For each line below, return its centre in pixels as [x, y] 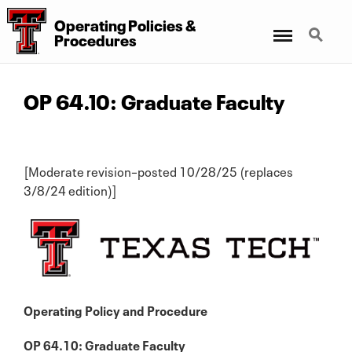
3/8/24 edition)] [70, 189]
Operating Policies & [125, 24]
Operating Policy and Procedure [115, 309]
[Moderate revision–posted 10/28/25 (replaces [158, 170]
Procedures [95, 38]
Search [320, 26]
